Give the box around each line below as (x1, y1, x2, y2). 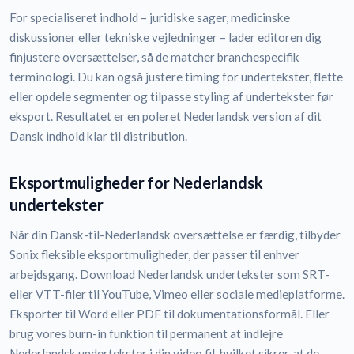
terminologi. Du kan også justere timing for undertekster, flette (9, 70, 343, 85)
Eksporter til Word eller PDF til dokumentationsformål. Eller (9, 307, 330, 322)
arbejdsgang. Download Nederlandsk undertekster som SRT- (9, 267, 330, 282)
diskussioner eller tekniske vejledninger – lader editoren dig (9, 30, 322, 45)
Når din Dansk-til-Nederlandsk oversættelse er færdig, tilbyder (9, 228, 341, 243)
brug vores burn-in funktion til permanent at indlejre (9, 326, 283, 341)
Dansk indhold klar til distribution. (9, 129, 187, 144)
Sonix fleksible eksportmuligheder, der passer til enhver (9, 247, 299, 262)
